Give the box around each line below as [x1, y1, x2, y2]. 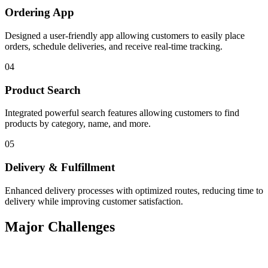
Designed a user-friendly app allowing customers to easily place [5, 30, 245, 41]
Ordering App [5, 6, 74, 19]
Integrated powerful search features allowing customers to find [5, 108, 239, 118]
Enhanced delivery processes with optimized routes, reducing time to [5, 185, 263, 196]
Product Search [5, 83, 81, 96]
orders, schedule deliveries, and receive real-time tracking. [5, 41, 223, 51]
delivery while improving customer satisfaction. [5, 196, 183, 206]
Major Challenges [5, 218, 115, 234]
